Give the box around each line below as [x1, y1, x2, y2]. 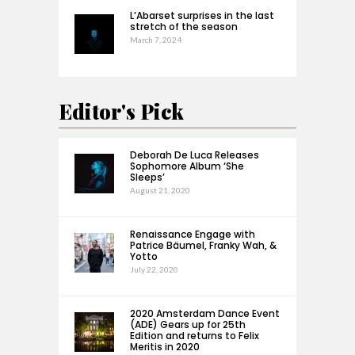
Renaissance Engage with [130, 227, 255, 242]
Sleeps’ [130, 170, 165, 185]
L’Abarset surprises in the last [130, 9, 274, 23]
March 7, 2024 [130, 35, 181, 45]
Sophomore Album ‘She [130, 159, 244, 174]
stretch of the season [130, 20, 238, 34]
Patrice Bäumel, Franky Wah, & [130, 239, 277, 253]
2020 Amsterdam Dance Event [130, 307, 280, 321]
